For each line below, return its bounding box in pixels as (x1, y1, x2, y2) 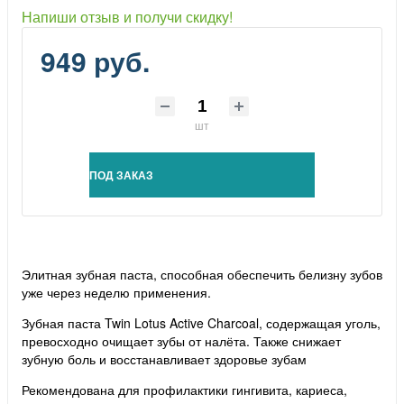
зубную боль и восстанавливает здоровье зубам (22, 349, 307, 368)
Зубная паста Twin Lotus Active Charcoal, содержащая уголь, (22, 313, 381, 332)
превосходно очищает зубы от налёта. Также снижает (22, 331, 341, 350)
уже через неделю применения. (22, 282, 211, 301)
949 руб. (41, 41, 150, 81)
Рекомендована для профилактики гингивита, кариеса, (22, 380, 347, 399)
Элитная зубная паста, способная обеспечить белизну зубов (22, 264, 382, 283)
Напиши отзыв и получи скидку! (22, 6, 233, 28)
